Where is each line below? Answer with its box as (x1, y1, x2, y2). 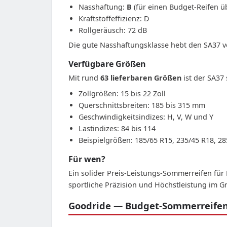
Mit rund (68, 72, 100, 83)
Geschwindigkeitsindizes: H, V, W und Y (79, 111, 213, 122)
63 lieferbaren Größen (100, 72, 181, 83)
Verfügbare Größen (68, 58, 146, 69)
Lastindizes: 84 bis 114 (79, 123, 156, 133)
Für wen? (68, 153, 105, 165)
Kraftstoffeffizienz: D (79, 13, 149, 23)
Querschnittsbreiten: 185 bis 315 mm (79, 100, 205, 110)
